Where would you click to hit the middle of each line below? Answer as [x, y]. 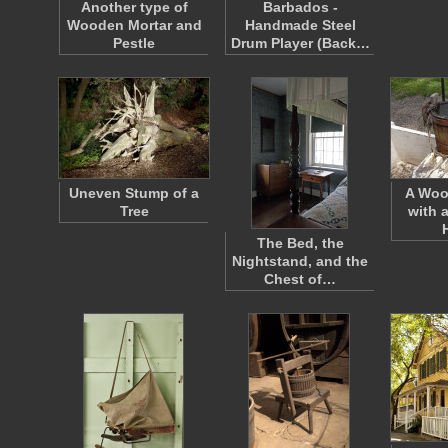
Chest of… [300, 279]
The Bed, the [300, 243]
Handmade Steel [300, 25]
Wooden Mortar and [134, 25]
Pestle [134, 43]
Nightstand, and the [300, 261]
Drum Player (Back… [300, 43]
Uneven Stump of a [134, 193]
